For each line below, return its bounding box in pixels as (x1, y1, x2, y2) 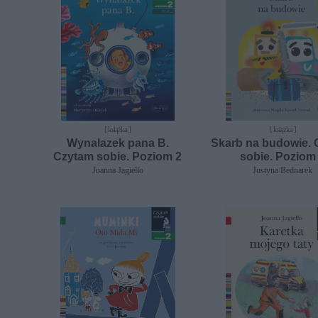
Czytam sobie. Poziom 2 (53, 150, 182, 163)
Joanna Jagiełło (92, 165, 143, 175)
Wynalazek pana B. (66, 136, 169, 149)
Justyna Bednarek (253, 165, 313, 175)
